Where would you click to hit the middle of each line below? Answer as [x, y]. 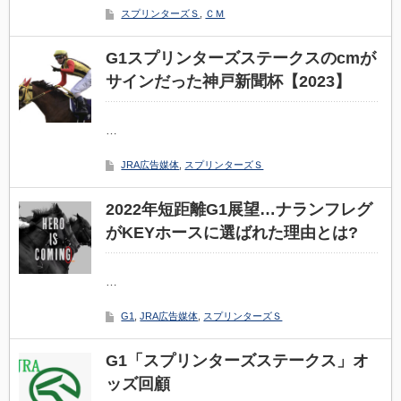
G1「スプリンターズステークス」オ [238, 361]
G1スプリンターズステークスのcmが [241, 58]
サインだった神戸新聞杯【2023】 [229, 81]
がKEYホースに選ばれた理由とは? [232, 233]
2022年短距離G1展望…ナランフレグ [239, 209]
